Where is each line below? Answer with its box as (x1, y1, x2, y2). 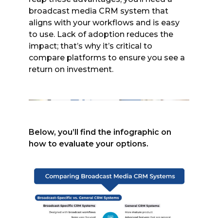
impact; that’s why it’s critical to (29, 41, 152, 51)
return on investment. (29, 65, 113, 74)
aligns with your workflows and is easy (29, 18, 180, 27)
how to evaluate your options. (29, 139, 149, 148)
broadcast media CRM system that (29, 6, 168, 16)
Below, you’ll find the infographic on (29, 127, 172, 137)
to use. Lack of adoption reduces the (29, 30, 173, 39)
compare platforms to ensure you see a (29, 53, 185, 62)
